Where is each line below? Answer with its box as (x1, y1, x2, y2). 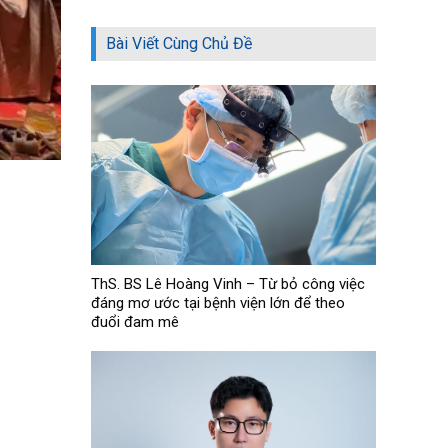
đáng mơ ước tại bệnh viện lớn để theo (90, 293, 345, 312)
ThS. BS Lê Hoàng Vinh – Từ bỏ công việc (90, 274, 365, 293)
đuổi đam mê (90, 312, 179, 331)
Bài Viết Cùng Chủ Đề (106, 33, 252, 53)
